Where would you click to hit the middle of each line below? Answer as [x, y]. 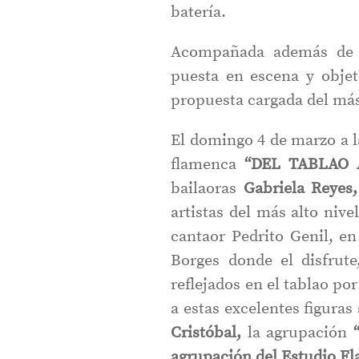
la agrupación [297, 333]
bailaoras [207, 189]
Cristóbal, [209, 333]
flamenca [208, 165]
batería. [199, 12]
